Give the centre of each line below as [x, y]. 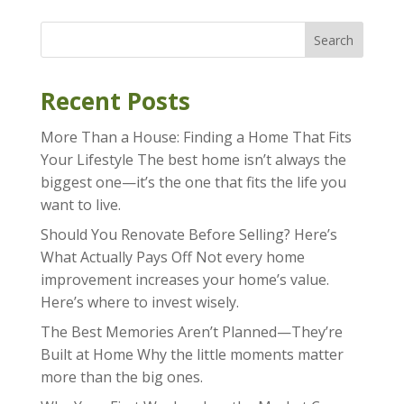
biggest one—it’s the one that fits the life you [193, 182]
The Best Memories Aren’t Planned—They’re [191, 331]
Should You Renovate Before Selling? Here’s [188, 234]
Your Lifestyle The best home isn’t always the [193, 159]
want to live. [80, 204]
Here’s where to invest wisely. [139, 302]
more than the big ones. [121, 376]
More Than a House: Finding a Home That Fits [196, 137]
